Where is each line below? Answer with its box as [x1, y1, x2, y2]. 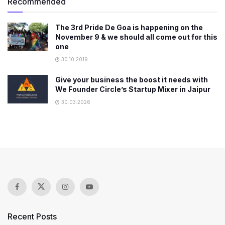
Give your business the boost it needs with [55, 75, 208, 84]
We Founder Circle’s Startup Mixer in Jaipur [55, 85, 210, 93]
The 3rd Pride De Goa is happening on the [55, 23, 203, 32]
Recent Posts [8, 211, 57, 221]
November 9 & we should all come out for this [55, 33, 217, 41]
